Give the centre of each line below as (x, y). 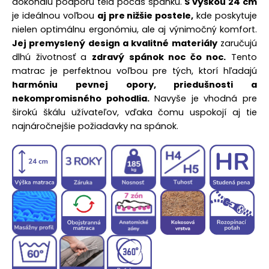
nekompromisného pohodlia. (81, 98)
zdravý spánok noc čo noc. (159, 57)
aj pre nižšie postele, (145, 16)
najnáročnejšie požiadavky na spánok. (95, 126)
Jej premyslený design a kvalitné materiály (115, 43)
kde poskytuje (225, 16)
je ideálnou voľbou (55, 16)
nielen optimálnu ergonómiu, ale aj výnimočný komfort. (134, 29)
